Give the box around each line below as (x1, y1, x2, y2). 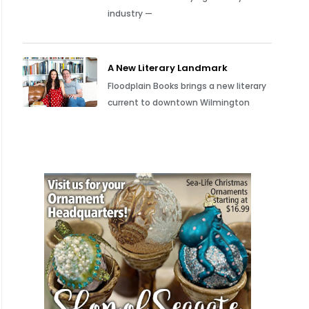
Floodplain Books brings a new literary (108, 80, 267, 92)
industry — (108, 8, 153, 19)
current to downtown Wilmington (108, 97, 250, 108)
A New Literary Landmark (108, 61, 228, 74)
